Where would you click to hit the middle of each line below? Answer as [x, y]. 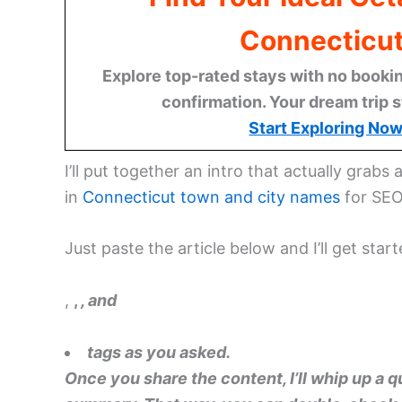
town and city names [260, 197]
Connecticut [129, 197]
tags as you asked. [159, 352]
